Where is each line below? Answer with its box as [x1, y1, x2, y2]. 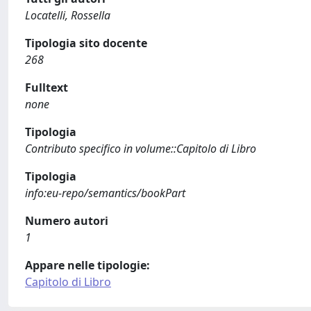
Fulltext [25, 80, 68, 95]
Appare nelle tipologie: [25, 258, 150, 273]
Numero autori [25, 213, 108, 228]
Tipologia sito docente [25, 35, 147, 51]
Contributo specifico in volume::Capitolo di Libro [25, 141, 256, 156]
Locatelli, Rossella [25, 8, 110, 23]
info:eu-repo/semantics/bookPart [25, 185, 185, 201]
